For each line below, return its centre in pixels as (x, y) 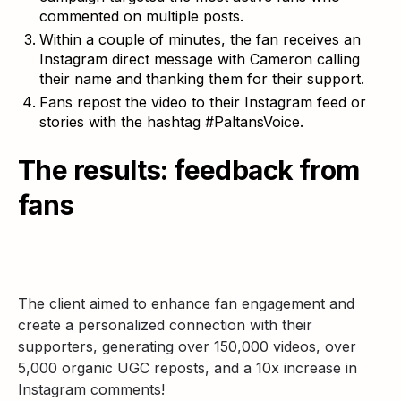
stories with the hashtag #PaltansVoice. (171, 122)
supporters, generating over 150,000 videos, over (187, 346)
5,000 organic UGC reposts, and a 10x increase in (188, 368)
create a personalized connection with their (165, 325)
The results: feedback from (189, 170)
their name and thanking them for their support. (202, 79)
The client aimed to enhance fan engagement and (186, 303)
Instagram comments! (91, 389)
